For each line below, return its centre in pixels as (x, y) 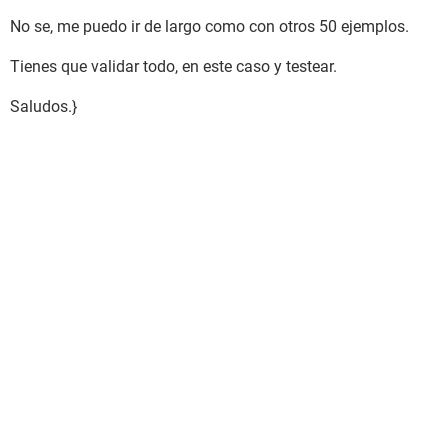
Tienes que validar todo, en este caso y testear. (173, 66)
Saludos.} (43, 106)
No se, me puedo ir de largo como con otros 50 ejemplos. (209, 26)
